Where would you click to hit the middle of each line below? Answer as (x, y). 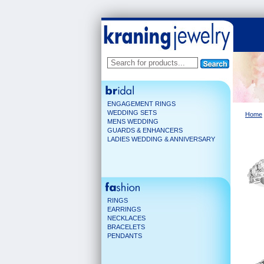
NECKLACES (126, 218)
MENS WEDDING (133, 121)
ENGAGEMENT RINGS (141, 104)
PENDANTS (125, 236)
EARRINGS (124, 209)
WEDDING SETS (132, 113)
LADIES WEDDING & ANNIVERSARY (161, 139)
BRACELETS (126, 227)
